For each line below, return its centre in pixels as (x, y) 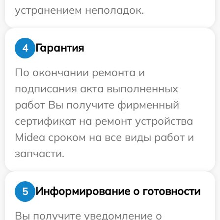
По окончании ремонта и (80, 72)
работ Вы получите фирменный (97, 104)
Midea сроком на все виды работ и (104, 137)
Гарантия (60, 48)
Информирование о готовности (118, 191)
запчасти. (40, 153)
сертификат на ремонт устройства (104, 121)
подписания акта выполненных (96, 88)
